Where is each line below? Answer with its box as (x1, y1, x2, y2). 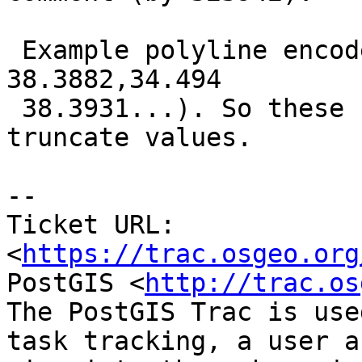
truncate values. (6, 123, 252, 153)
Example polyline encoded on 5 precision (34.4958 (6, 36, 22, 65)
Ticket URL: (6, 210, 175, 240)
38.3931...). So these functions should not (6, 94, 22, 124)
